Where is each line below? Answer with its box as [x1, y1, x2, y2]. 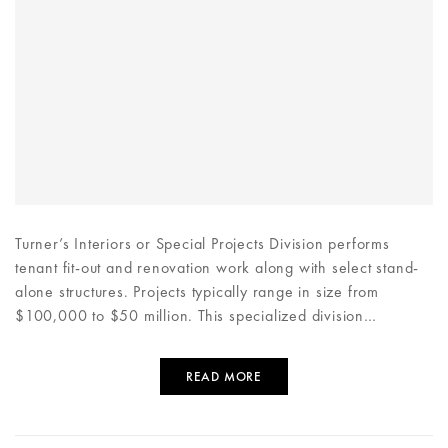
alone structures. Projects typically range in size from [15, 281, 379, 303]
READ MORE [185, 368, 263, 386]
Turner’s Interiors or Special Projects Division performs [15, 233, 390, 255]
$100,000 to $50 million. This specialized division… [15, 305, 377, 327]
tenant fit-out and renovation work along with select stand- [15, 257, 420, 279]
